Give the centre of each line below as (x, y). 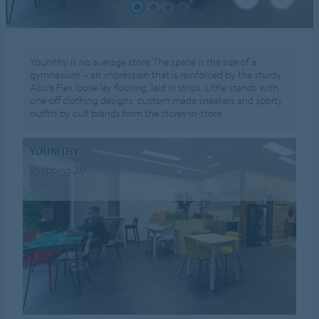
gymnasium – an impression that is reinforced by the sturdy (156, 75)
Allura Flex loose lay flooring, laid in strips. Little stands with (155, 88)
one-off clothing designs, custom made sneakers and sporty (157, 100)
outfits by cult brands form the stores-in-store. (127, 113)
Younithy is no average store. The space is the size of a (143, 62)
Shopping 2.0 (58, 170)
